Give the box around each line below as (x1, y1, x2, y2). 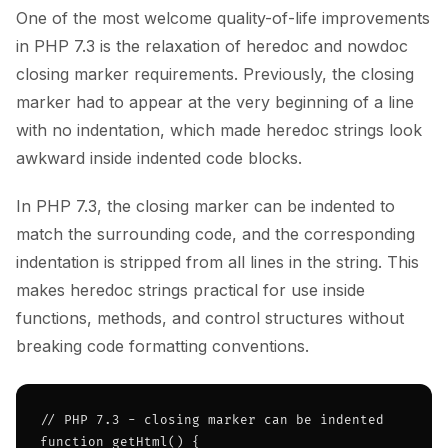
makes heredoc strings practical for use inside (16, 280, 365, 300)
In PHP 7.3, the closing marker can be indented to (16, 196, 395, 216)
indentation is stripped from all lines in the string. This (16, 252, 419, 272)
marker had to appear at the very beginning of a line (16, 92, 414, 112)
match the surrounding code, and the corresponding (16, 224, 415, 244)
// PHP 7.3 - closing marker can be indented (40, 413, 384, 428)
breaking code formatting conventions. (16, 336, 309, 356)
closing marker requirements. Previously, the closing (16, 64, 414, 84)
